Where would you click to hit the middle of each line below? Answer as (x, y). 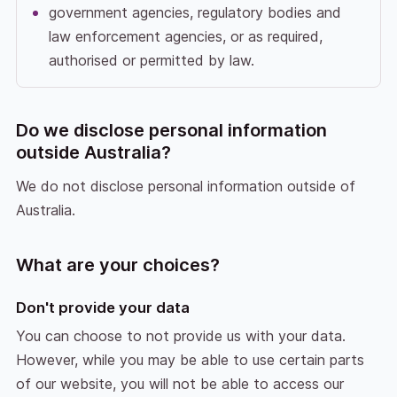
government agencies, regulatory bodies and (195, 12)
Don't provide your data (102, 307)
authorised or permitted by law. (151, 60)
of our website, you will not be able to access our (179, 383)
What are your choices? (117, 265)
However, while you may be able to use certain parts (190, 359)
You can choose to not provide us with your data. (180, 335)
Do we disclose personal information (171, 130)
